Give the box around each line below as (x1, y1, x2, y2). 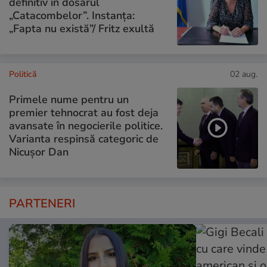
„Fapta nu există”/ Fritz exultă (9, 21, 154, 36)
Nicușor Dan (9, 145, 69, 160)
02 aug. (230, 68, 257, 80)
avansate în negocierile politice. (9, 119, 163, 133)
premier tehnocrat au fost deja (9, 105, 159, 120)
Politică (9, 68, 36, 80)
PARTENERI (9, 195, 75, 212)
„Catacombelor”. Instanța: (9, 8, 135, 23)
